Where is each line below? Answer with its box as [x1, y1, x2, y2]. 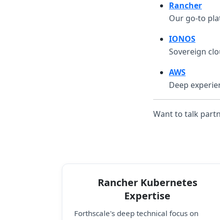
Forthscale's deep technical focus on [74, 208, 198, 218]
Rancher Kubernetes [97, 176, 197, 189]
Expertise [124, 189, 170, 202]
